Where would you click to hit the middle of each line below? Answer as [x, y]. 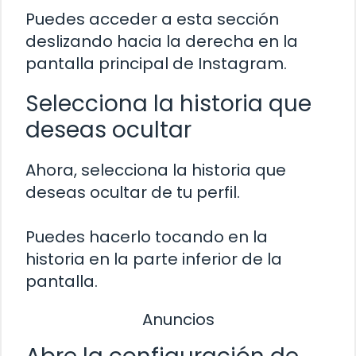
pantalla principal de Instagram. [156, 64]
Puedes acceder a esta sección [152, 19]
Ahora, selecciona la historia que [156, 170]
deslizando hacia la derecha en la [162, 42]
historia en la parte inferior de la [154, 259]
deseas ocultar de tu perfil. [133, 193]
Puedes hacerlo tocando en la [147, 237]
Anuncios [178, 320]
